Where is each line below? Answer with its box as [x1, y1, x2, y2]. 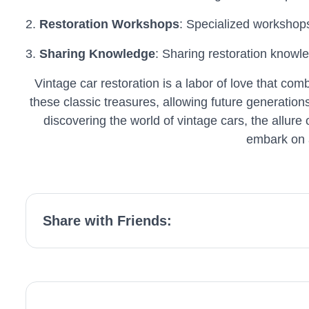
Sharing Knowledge [39, 47, 155, 61]
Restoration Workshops [39, 17, 179, 31]
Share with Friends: [42, 213, 172, 228]
